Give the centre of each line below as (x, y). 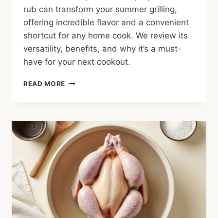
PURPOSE (82, 133)
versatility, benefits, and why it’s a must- (102, 49)
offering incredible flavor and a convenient (106, 23)
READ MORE (45, 84)
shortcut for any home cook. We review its (106, 36)
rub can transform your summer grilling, (100, 9)
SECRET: (80, 112)
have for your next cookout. (77, 62)
